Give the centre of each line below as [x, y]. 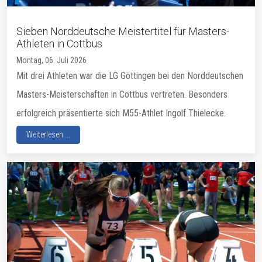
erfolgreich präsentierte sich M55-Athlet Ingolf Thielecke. [121, 113]
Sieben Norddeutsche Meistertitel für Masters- [123, 32]
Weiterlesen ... [48, 135]
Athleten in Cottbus [59, 44]
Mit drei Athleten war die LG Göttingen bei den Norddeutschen [130, 76]
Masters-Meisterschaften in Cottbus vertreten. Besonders [122, 95]
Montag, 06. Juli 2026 [51, 61]
